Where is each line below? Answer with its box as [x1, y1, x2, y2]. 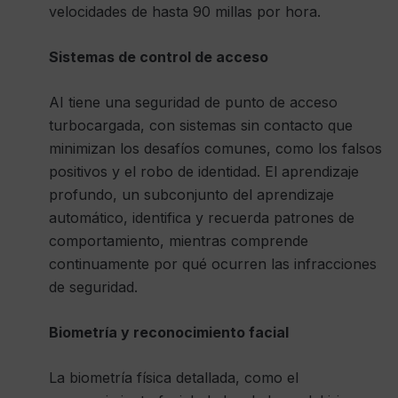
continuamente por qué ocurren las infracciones [49, 254, 377, 273]
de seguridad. [49, 277, 138, 296]
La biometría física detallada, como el [49, 368, 298, 386]
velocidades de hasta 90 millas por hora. [49, 2, 321, 20]
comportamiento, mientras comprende [49, 231, 308, 250]
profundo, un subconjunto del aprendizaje [49, 185, 334, 203]
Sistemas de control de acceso [49, 47, 268, 66]
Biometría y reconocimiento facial [49, 322, 289, 341]
